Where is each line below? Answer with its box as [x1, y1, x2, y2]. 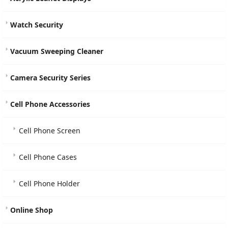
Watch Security [10, 20, 63, 30]
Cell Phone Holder [19, 179, 80, 188]
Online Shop [10, 205, 53, 215]
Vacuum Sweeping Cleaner [10, 46, 103, 56]
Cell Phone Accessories [10, 99, 90, 109]
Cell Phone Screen [19, 126, 80, 135]
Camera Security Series [10, 73, 91, 82]
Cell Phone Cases [19, 152, 77, 162]
